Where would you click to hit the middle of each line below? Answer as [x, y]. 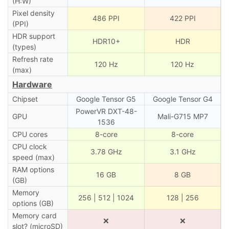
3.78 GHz [106, 151]
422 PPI [182, 18]
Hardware [32, 84]
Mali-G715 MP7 [182, 116]
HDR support [33, 36]
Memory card [34, 215]
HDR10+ [106, 41]
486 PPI [106, 18]
